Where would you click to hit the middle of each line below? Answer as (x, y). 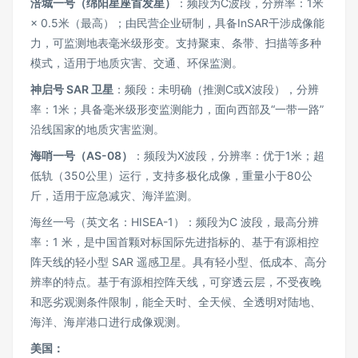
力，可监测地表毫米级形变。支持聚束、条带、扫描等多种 (176, 43)
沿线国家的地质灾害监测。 (97, 129)
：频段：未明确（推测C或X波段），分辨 (216, 89)
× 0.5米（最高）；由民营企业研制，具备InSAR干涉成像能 (177, 23)
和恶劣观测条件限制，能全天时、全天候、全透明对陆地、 (176, 302)
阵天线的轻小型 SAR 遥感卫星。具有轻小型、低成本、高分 (179, 262)
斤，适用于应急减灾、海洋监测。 (114, 195)
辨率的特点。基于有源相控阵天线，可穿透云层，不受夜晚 (176, 282)
